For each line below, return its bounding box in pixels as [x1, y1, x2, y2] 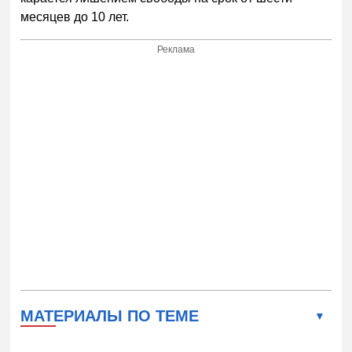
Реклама [157, 43, 196, 55]
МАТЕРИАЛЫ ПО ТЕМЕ [20, 306, 200, 324]
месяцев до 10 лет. [20, 9, 130, 24]
